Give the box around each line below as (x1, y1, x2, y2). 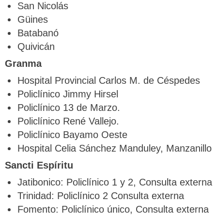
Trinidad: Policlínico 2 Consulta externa (17, 190, 184, 201)
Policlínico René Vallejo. (17, 116, 119, 126)
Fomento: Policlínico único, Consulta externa (17, 204, 209, 215)
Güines (17, 14, 48, 25)
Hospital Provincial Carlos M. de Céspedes (17, 75, 200, 86)
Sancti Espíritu (5, 160, 73, 170)
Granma (5, 58, 42, 69)
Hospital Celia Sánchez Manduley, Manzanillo (17, 143, 212, 154)
